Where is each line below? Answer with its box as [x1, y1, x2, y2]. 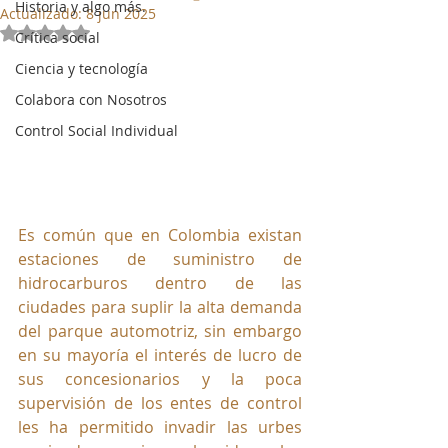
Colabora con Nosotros [15, 90, 167, 109]
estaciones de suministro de [18, 248, 302, 271]
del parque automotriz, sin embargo [18, 320, 302, 343]
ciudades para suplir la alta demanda [18, 296, 302, 319]
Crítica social [15, 28, 100, 47]
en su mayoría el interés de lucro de [18, 344, 302, 367]
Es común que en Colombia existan [18, 224, 302, 247]
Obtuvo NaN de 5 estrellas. [44, 23, 225, 42]
